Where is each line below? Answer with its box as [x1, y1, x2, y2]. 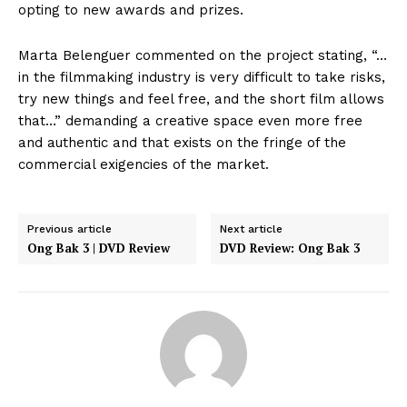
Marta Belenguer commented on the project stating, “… [18, 47, 387, 65]
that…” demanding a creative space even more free [18, 113, 362, 130]
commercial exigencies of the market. [18, 156, 269, 174]
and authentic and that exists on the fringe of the [18, 134, 346, 152]
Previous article [27, 223, 112, 236]
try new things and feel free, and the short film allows [18, 91, 384, 108]
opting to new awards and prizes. [18, 2, 243, 19]
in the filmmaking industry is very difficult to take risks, [18, 69, 385, 86]
